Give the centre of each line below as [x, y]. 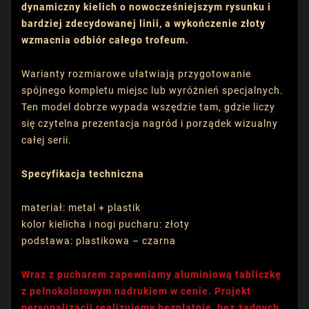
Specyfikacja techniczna [83, 173]
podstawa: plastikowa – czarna [99, 240]
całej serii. [47, 140]
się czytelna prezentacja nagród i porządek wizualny [150, 123]
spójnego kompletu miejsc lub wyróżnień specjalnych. [152, 90]
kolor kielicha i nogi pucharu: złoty [106, 224]
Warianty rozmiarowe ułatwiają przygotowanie [136, 73]
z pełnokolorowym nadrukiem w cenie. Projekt [136, 291]
